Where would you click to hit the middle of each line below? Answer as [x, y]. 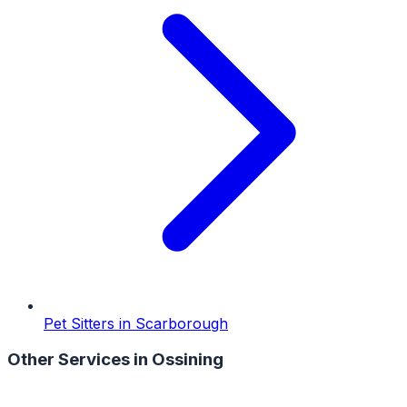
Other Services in [79, 360]
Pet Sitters [79, 323]
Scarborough [182, 323]
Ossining [188, 360]
